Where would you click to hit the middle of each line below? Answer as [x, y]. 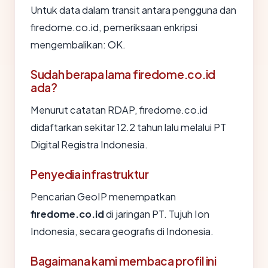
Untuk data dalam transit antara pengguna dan [133, 10]
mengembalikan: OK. [78, 45]
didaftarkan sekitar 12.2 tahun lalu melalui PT [128, 127]
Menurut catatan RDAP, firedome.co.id [119, 110]
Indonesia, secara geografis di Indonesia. [122, 232]
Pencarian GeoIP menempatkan [103, 197]
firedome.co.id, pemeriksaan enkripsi [114, 28]
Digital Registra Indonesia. [89, 145]
